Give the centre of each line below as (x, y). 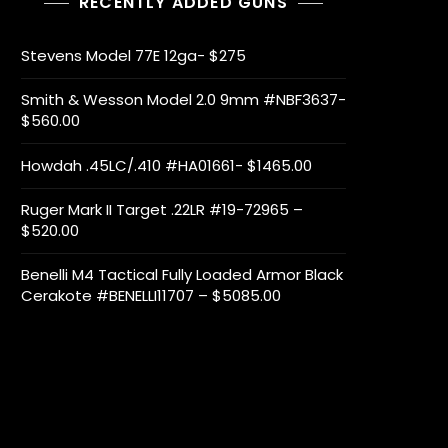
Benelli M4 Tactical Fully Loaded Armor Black (182, 274)
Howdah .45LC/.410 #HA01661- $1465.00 (166, 165)
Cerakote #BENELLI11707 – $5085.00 (151, 295)
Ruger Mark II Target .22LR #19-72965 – (162, 209)
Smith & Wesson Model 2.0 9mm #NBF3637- (183, 99)
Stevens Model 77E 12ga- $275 (133, 55)
